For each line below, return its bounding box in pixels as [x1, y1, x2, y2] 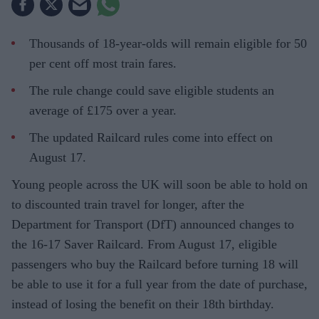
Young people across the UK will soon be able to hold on [11, 177, 308, 192]
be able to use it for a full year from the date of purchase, [11, 276, 308, 291]
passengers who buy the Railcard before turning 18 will [11, 256, 298, 271]
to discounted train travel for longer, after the [11, 197, 244, 211]
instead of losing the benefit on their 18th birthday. [11, 296, 274, 311]
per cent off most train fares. [29, 56, 177, 70]
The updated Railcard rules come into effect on [29, 130, 273, 145]
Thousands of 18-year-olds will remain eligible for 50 [29, 36, 307, 51]
